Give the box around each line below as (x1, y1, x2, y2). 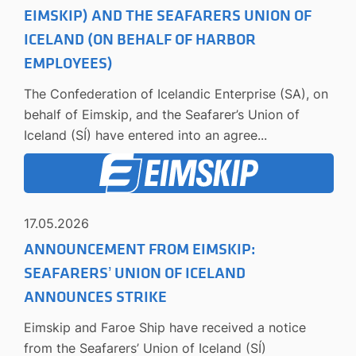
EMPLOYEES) (24, 53, 113, 73)
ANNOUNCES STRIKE (24, 287, 167, 307)
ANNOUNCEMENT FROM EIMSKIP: (24, 239, 255, 259)
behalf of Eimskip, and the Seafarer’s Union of (24, 106, 300, 122)
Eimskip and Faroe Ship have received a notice (24, 319, 306, 335)
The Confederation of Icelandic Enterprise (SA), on (24, 85, 328, 102)
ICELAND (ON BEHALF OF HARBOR (24, 29, 256, 49)
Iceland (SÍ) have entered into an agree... (24, 126, 267, 143)
